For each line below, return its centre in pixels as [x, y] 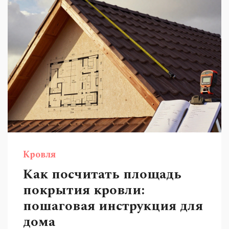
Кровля [39, 155]
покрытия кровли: [84, 190]
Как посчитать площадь [102, 174]
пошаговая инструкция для [113, 206]
